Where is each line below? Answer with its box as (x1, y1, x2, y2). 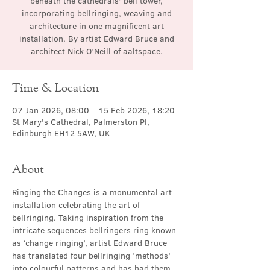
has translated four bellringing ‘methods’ (12, 250, 173, 262)
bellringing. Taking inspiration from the (12, 212, 166, 224)
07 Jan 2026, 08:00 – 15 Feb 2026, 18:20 (12, 104, 175, 116)
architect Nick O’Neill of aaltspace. (30, 45, 163, 57)
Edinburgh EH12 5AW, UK (12, 127, 110, 139)
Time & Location (12, 80, 99, 94)
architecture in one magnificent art (29, 20, 164, 32)
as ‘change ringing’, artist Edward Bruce (12, 237, 169, 249)
